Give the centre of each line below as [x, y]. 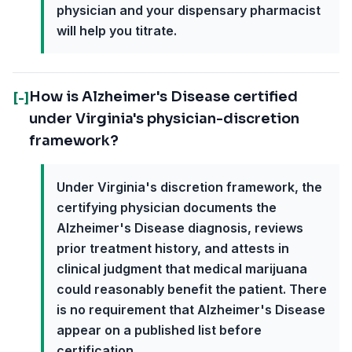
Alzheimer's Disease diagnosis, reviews [180, 228]
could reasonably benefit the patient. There [192, 289]
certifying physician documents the [167, 207]
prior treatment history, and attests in [173, 248]
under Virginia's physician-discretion [164, 119]
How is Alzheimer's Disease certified [163, 97]
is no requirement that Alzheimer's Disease [191, 310]
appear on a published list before [159, 330]
